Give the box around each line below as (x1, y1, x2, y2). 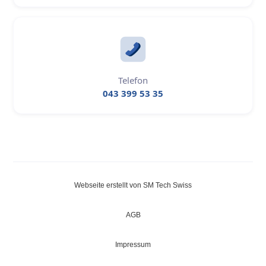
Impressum (115, 240, 151, 249)
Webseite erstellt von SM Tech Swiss (74, 180, 192, 189)
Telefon (118, 74, 148, 86)
